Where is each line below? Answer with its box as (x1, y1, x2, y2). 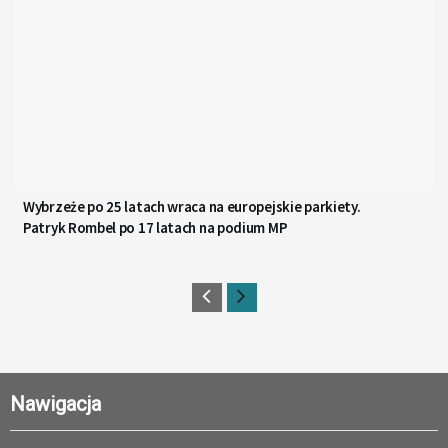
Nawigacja (10, 392, 101, 417)
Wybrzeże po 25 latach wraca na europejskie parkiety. (23, 197, 361, 217)
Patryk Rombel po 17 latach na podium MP (23, 218, 288, 238)
